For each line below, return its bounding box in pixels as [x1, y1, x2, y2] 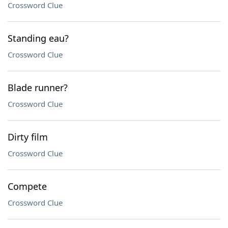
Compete [8, 180, 47, 192]
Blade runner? [8, 81, 68, 94]
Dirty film [8, 131, 48, 143]
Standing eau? [8, 32, 69, 44]
